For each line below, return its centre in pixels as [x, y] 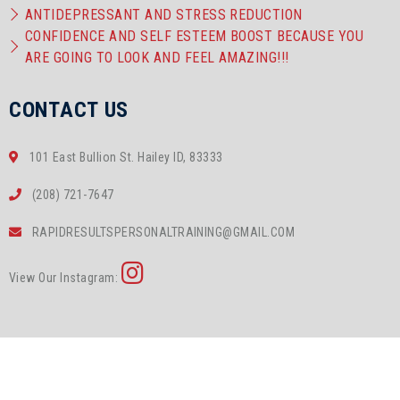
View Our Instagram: [65, 278]
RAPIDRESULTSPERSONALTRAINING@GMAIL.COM [163, 233]
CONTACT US [69, 110]
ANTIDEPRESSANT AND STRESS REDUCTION [164, 15]
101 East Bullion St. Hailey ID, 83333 [125, 158]
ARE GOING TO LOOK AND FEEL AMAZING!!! [157, 58]
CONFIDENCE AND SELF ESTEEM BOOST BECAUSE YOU [195, 37]
